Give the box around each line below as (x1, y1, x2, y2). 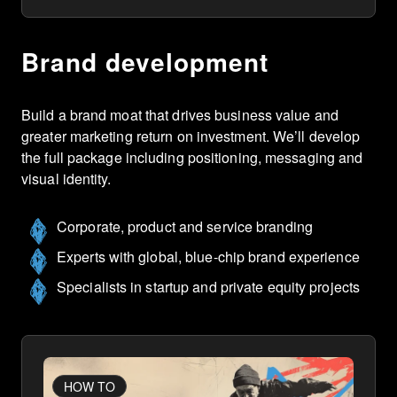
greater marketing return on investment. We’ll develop (21, 125, 361, 146)
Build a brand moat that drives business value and (21, 104, 339, 125)
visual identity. (21, 167, 112, 189)
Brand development (21, 43, 269, 80)
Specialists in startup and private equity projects (57, 276, 360, 297)
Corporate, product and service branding (57, 215, 313, 237)
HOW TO (64, 377, 115, 395)
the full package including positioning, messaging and (21, 146, 363, 167)
